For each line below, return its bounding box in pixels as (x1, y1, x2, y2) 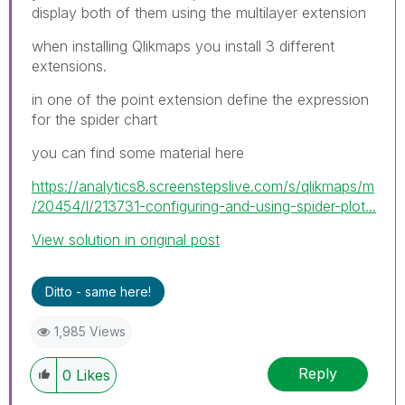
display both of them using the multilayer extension (32, 3, 366, 22)
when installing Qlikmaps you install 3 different (32, 36, 334, 55)
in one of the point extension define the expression (32, 89, 369, 108)
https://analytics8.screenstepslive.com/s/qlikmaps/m (32, 176, 374, 195)
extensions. (32, 56, 107, 75)
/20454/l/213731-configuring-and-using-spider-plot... (32, 196, 376, 215)
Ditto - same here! (45, 283, 151, 299)
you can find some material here (32, 143, 244, 162)
